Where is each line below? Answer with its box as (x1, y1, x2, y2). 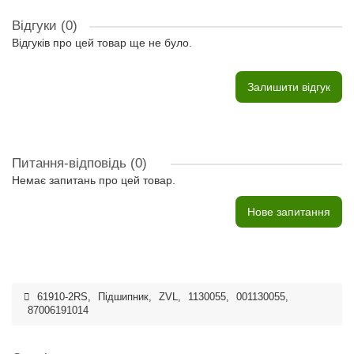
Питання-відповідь (12, 156, 130, 171)
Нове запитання (247, 205, 330, 218)
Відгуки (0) (12, 18, 77, 33)
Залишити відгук (247, 81, 330, 93)
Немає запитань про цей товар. (12, 174, 175, 186)
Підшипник (98, 292, 149, 303)
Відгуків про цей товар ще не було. (12, 36, 192, 49)
